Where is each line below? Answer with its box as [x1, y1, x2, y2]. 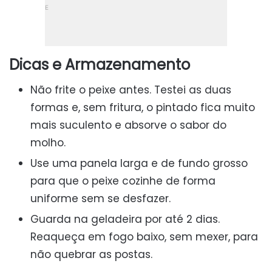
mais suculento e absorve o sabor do [30, 117, 226, 132]
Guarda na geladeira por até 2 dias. [30, 211, 220, 226]
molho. [30, 135, 66, 150]
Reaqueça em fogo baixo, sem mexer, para [30, 229, 258, 244]
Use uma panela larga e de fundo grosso [30, 155, 248, 171]
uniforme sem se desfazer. [30, 191, 171, 206]
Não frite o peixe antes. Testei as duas [30, 82, 231, 97]
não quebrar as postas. [30, 246, 152, 262]
